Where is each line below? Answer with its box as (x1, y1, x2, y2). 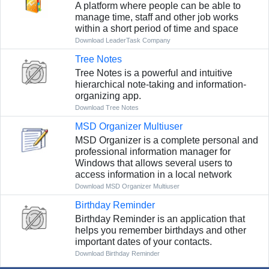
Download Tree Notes (74, 104, 139, 112)
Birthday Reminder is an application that (74, 214, 245, 225)
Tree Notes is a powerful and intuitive (74, 68, 232, 79)
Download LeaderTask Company (74, 37, 171, 44)
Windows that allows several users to (74, 158, 232, 169)
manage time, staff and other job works (74, 12, 238, 23)
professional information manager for (74, 147, 231, 157)
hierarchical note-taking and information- (74, 79, 246, 90)
